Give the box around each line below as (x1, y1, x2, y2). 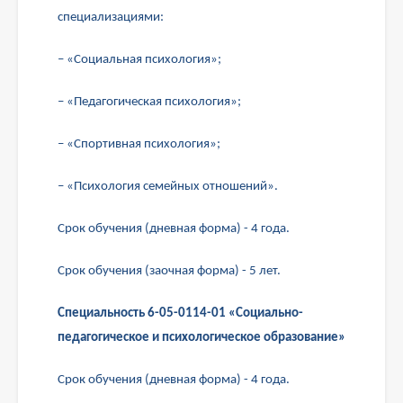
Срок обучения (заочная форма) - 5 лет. (58, 264, 281, 279)
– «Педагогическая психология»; (58, 95, 241, 110)
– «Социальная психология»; (58, 53, 221, 67)
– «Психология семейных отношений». (58, 180, 278, 194)
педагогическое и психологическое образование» (58, 331, 345, 345)
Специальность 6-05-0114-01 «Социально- (58, 307, 303, 321)
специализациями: (58, 11, 164, 25)
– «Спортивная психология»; (58, 138, 220, 152)
